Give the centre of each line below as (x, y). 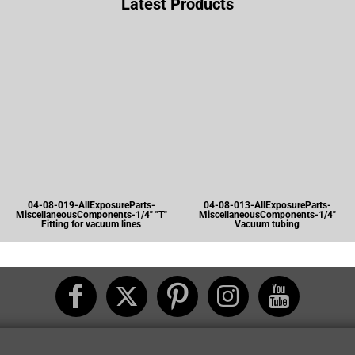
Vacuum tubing (267, 224)
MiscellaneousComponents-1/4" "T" (91, 215)
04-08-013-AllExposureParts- (267, 205)
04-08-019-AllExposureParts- (91, 205)
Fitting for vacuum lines (91, 224)
